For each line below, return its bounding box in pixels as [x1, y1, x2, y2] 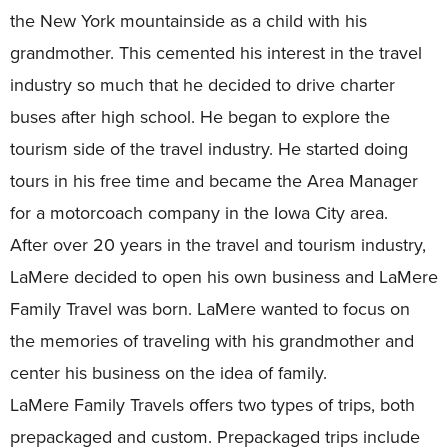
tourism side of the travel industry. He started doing [10, 136, 408, 163]
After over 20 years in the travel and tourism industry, [10, 232, 426, 259]
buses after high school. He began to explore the [10, 104, 390, 131]
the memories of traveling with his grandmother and [10, 328, 414, 355]
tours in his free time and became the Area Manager [10, 168, 418, 195]
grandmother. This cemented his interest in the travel [10, 40, 422, 67]
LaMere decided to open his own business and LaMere [10, 264, 438, 291]
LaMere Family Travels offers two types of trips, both [10, 392, 415, 419]
